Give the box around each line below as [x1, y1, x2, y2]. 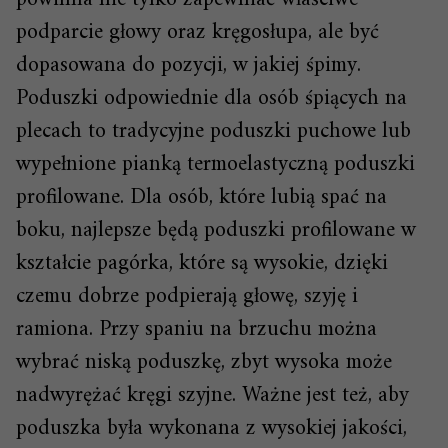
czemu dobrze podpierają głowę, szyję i [16, 277, 358, 317]
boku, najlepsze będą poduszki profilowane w [16, 211, 416, 251]
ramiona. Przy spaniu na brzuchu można [16, 310, 377, 350]
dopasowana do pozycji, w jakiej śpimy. [16, 46, 361, 86]
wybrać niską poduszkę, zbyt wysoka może [16, 343, 392, 383]
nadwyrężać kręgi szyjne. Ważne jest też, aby [16, 376, 409, 416]
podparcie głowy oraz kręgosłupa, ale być [16, 13, 379, 53]
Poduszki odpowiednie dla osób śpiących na [16, 79, 407, 119]
